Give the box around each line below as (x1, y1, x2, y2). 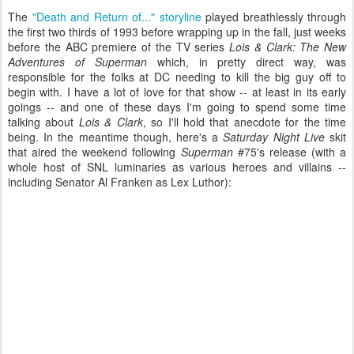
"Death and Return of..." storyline (32, 9, 201, 24)
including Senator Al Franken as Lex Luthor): (8, 174, 232, 190)
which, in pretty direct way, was (146, 54, 346, 70)
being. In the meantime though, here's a (8, 129, 224, 145)
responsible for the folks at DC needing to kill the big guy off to (8, 69, 346, 85)
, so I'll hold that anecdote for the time (142, 114, 347, 130)
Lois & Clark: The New (229, 39, 346, 55)
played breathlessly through (201, 9, 346, 24)
